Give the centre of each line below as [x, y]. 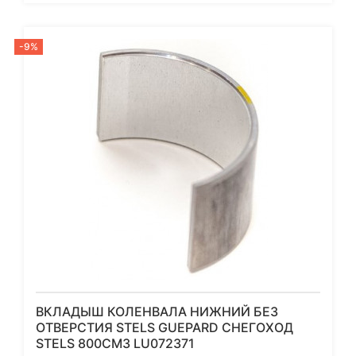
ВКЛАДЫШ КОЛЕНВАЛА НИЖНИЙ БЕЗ [157, 312]
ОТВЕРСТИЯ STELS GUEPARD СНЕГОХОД [164, 328]
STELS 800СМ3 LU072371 [115, 344]
